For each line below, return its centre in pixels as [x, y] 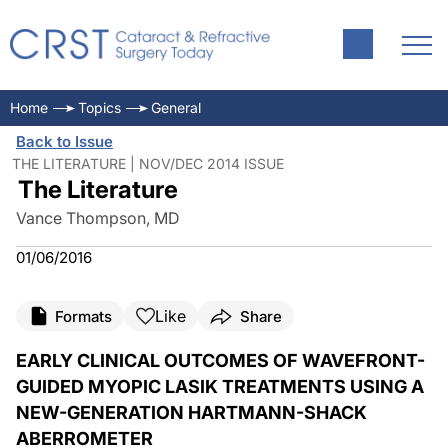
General [176, 107]
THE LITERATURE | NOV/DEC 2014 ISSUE [148, 163]
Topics [99, 107]
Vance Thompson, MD [98, 218]
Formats [83, 316]
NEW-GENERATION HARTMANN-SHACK [191, 412]
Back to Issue [64, 141]
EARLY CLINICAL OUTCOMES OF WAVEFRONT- [220, 360]
